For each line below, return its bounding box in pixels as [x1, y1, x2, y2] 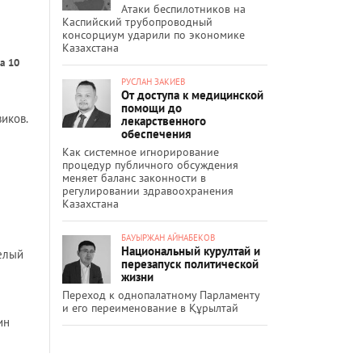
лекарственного [121, 112, 206, 128]
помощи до [121, 99, 182, 116]
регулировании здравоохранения [62, 183, 234, 198]
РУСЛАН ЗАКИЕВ [121, 75, 185, 87]
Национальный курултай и [121, 242, 260, 259]
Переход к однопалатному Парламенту [62, 287, 259, 302]
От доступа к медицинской [121, 86, 263, 103]
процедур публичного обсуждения [62, 157, 238, 172]
